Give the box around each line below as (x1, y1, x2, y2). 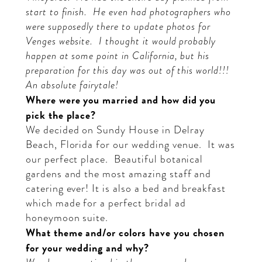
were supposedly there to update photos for (25, 18, 211, 34)
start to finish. (25, 4, 88, 19)
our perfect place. (25, 151, 109, 166)
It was (208, 137, 236, 151)
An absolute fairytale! (25, 77, 119, 92)
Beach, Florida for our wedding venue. (25, 137, 202, 151)
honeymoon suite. (25, 210, 109, 225)
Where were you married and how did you (25, 91, 216, 108)
